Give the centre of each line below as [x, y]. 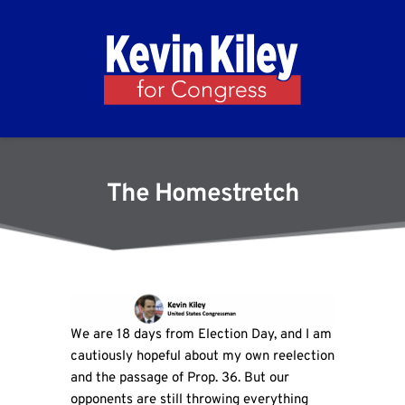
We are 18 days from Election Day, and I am [201, 334]
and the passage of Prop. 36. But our [179, 378]
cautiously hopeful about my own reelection [202, 356]
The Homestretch [202, 195]
